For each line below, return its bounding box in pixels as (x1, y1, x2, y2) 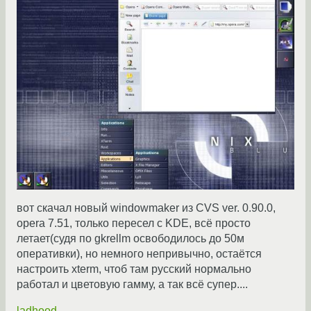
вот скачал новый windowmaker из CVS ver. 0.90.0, (17, 202, 276, 215)
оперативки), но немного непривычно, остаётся (17, 248, 262, 260)
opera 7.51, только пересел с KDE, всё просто (17, 217, 251, 230)
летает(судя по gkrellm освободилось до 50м (17, 233, 244, 245)
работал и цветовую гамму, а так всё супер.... (17, 278, 248, 291)
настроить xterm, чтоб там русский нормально (17, 263, 251, 276)
